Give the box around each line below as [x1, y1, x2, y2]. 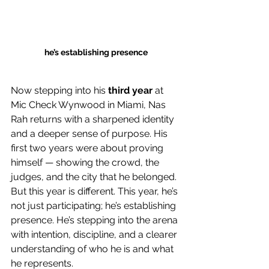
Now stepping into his [11, 84, 108, 96]
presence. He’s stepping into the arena [11, 214, 180, 226]
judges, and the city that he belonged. [11, 171, 179, 183]
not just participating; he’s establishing [11, 199, 178, 211]
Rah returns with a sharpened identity [11, 113, 177, 125]
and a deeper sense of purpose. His [11, 127, 170, 139]
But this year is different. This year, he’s [11, 185, 180, 197]
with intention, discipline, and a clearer [11, 228, 180, 240]
